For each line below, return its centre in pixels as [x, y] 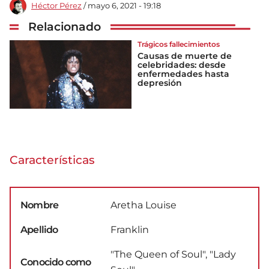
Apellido [39, 229]
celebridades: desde [182, 65]
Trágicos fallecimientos [179, 44]
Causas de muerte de [185, 56]
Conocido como [56, 262]
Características [52, 159]
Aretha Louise [144, 205]
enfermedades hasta [183, 74]
